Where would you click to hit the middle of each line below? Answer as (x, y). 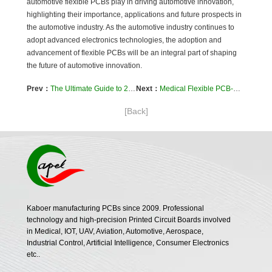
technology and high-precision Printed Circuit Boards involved (129, 220)
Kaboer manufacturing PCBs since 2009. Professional (115, 209)
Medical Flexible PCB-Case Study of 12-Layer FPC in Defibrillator (196, 88)
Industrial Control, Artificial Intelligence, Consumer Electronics (128, 243)
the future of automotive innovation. (84, 66)
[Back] (136, 111)
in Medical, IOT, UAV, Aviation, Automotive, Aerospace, (115, 232)
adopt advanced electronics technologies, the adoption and (124, 40)
